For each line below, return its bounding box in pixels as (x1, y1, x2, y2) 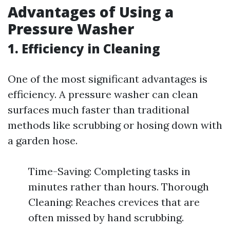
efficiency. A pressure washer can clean (8, 88, 198, 101)
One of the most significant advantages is (8, 72, 207, 85)
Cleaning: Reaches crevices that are (28, 196, 200, 208)
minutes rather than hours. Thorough (28, 180, 209, 193)
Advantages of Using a (8, 2, 174, 22)
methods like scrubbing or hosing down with (8, 119, 222, 131)
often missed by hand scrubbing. (28, 211, 184, 224)
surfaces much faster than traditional (8, 103, 189, 116)
